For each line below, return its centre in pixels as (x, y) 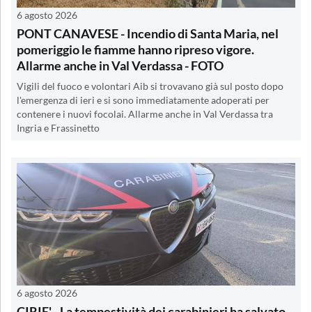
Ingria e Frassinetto (58, 128)
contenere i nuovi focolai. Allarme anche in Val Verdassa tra (145, 114)
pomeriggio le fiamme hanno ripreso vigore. (135, 49)
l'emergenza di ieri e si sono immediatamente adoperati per (143, 100)
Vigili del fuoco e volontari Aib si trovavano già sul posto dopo (150, 86)
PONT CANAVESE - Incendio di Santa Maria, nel (148, 33)
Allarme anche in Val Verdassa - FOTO (120, 65)
